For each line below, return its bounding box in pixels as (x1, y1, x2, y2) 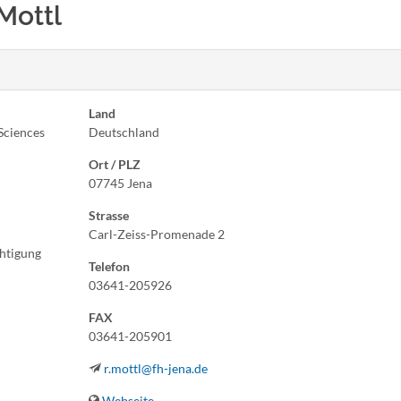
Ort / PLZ (89, 157, 141, 172)
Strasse (89, 208, 129, 223)
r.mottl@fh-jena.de (104, 361, 208, 376)
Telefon (89, 259, 130, 274)
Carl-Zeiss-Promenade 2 (89, 226, 225, 242)
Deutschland (89, 124, 159, 140)
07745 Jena (89, 175, 152, 191)
